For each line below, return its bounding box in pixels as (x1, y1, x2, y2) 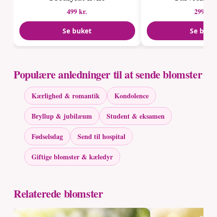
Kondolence (114, 91, 149, 101)
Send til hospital (77, 131, 126, 142)
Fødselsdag (31, 131, 63, 142)
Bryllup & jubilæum (31, 111, 93, 122)
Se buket (62, 26, 92, 36)
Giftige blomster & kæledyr (31, 151, 113, 162)
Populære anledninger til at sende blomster (14, 66, 202, 83)
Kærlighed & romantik (31, 91, 100, 101)
